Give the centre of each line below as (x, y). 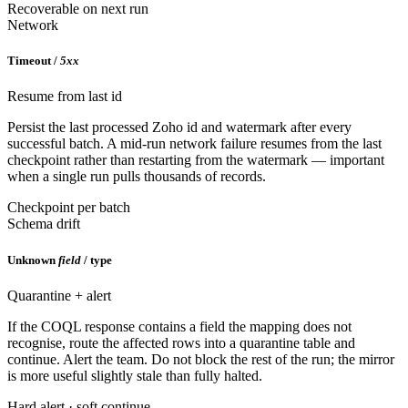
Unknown (31, 260)
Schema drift (44, 224)
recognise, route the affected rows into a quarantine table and (181, 342)
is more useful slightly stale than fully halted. (135, 375)
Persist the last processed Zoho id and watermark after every (179, 127)
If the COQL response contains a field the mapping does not (179, 326)
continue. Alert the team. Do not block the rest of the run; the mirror (201, 359)
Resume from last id (65, 97)
